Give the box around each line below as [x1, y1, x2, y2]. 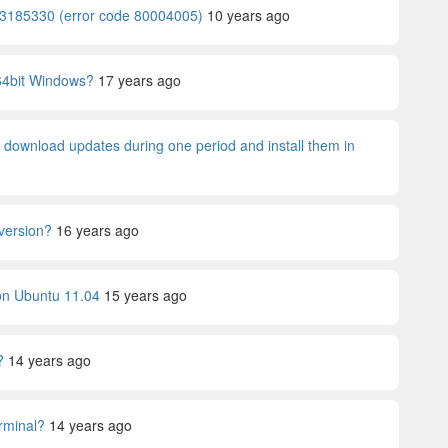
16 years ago [56, 220, 139, 240]
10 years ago [207, 5, 290, 25]
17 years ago [98, 70, 181, 90]
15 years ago [104, 285, 187, 305]
